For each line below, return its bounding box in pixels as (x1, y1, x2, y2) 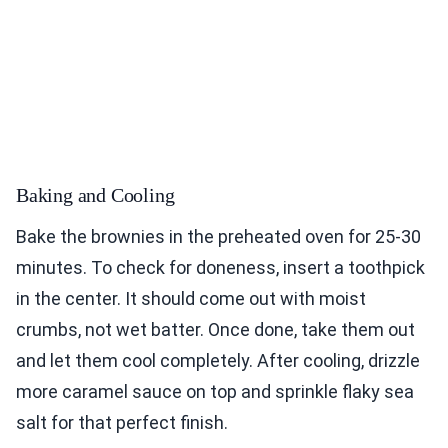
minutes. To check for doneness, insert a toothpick (16, 256, 425, 278)
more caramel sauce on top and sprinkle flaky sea (16, 380, 414, 402)
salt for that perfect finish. (16, 411, 228, 433)
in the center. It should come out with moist (16, 287, 366, 309)
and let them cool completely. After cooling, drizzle (16, 349, 420, 371)
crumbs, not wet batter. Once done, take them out (16, 318, 415, 340)
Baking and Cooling (16, 183, 175, 206)
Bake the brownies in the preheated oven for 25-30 (16, 225, 421, 247)
